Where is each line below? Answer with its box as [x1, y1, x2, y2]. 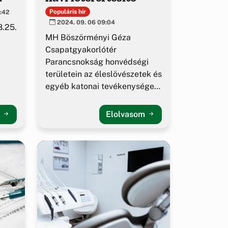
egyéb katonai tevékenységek [45, 81, 159, 92]
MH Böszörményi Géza [45, 33, 131, 43]
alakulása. [45, 94, 84, 104]
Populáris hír [49, 8, 86, 15]
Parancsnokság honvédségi [45, 57, 149, 67]
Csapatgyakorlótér [45, 45, 117, 55]
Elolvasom [106, 109, 147, 120]
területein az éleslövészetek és [45, 69, 162, 79]
